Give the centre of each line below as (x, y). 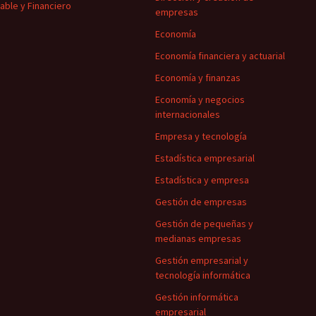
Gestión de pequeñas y (204, 224)
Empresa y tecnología (201, 136)
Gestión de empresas (201, 202)
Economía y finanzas (198, 78)
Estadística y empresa (202, 180)
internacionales (188, 114)
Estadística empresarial (205, 158)
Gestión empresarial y (202, 260)
